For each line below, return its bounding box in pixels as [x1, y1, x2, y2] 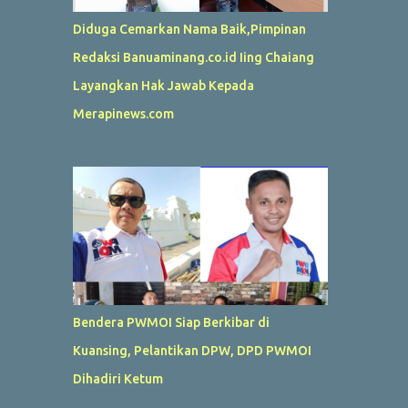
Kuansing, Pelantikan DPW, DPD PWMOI [72, 342, 311, 358]
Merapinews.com [72, 106, 174, 121]
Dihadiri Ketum [72, 371, 163, 386]
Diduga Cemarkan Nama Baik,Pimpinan [72, 21, 306, 36]
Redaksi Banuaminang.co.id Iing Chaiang [72, 49, 314, 65]
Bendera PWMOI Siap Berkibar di [72, 314, 270, 330]
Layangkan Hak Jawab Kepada [72, 77, 254, 93]
